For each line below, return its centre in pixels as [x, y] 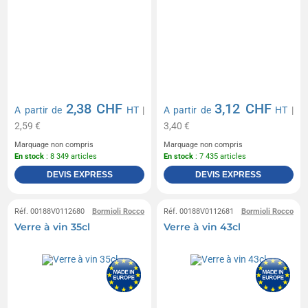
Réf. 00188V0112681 [199, 211]
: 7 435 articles [220, 156]
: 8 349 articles [71, 156]
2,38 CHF [94, 108]
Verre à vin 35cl [53, 227]
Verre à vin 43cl [202, 227]
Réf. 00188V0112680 [50, 211]
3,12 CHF [243, 108]
